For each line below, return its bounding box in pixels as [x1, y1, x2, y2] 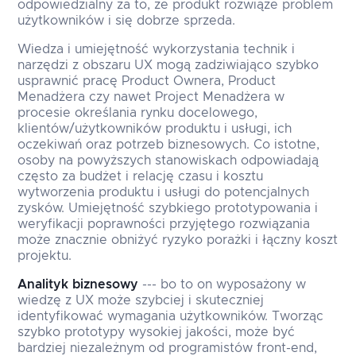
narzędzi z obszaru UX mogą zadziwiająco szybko [17, 59, 319, 72]
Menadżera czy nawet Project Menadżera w [17, 91, 285, 104]
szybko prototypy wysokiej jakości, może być [17, 326, 296, 339]
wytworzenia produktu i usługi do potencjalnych [17, 186, 310, 199]
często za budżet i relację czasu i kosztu [17, 170, 264, 184]
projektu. [17, 250, 72, 263]
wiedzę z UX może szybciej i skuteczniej [17, 294, 265, 308]
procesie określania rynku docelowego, [17, 106, 258, 120]
